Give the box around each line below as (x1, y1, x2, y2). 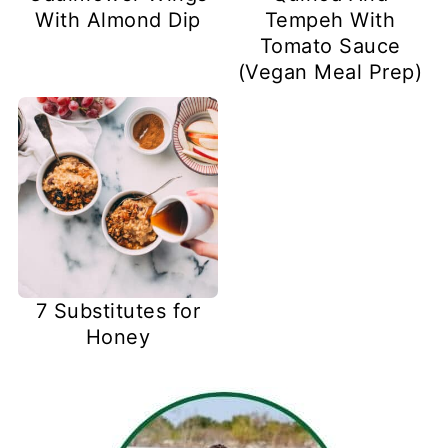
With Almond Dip (35, 8, 201, 33)
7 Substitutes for (35, 298, 201, 323)
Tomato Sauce (259, 34, 401, 59)
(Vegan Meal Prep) (237, 60, 423, 85)
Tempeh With (264, 8, 396, 33)
